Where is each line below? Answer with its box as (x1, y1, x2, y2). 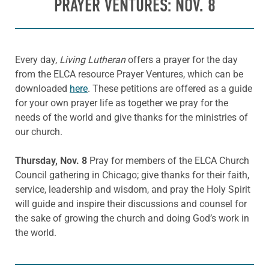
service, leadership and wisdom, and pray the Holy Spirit (15, 183, 250, 195)
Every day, (15, 53, 59, 65)
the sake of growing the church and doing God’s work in (15, 212, 249, 224)
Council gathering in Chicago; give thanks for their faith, (15, 169, 249, 181)
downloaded (15, 82, 70, 94)
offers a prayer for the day (125, 53, 238, 65)
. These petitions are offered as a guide (88, 82, 252, 94)
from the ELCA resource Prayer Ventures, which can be (15, 68, 243, 80)
